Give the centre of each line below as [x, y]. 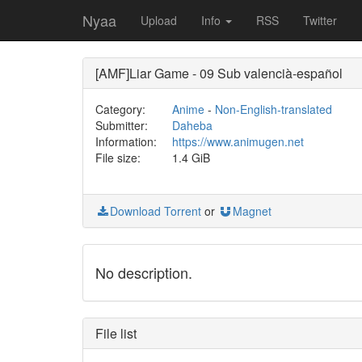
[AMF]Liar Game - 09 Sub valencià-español [219, 73]
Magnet [252, 211]
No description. [144, 272]
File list [116, 333]
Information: [126, 141]
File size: [118, 158]
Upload [159, 20]
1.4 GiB [191, 158]
